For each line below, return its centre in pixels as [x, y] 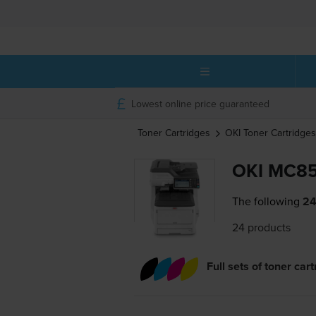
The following [266, 201]
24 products [262, 227]
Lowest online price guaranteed [200, 103]
